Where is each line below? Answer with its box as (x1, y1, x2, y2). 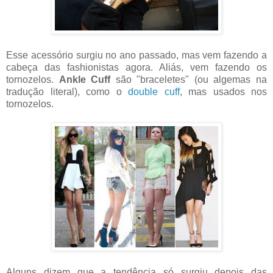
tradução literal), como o (6, 87, 128, 97)
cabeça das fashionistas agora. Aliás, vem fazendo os (6, 62, 267, 73)
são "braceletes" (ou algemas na (110, 74, 268, 85)
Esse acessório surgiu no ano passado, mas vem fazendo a (6, 50, 267, 61)
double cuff (128, 87, 180, 97)
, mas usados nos (179, 87, 267, 97)
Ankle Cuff (58, 74, 111, 85)
